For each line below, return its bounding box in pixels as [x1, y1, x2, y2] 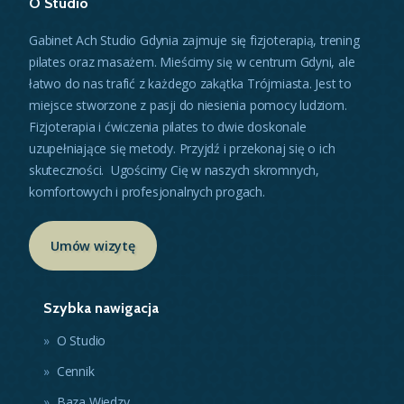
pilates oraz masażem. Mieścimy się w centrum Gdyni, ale [29, 52, 355, 70]
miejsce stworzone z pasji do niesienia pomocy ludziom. [29, 96, 347, 114]
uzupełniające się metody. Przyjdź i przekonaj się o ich [29, 139, 335, 157]
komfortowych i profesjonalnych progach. [29, 182, 265, 200]
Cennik [56, 362, 95, 380]
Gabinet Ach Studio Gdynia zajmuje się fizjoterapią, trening [29, 31, 360, 49]
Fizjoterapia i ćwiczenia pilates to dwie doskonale [29, 117, 307, 135]
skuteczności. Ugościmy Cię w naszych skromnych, [29, 161, 319, 179]
